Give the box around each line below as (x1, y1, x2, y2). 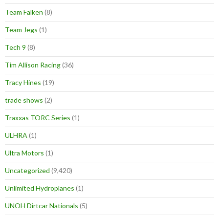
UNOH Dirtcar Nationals (5, 201, 78, 210)
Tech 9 (5, 43, 26, 52)
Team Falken (5, 8, 43, 17)
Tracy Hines (5, 78, 41, 87)
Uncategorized (5, 166, 50, 175)
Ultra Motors (5, 149, 44, 157)
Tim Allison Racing (5, 61, 61, 69)
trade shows (5, 96, 43, 105)
